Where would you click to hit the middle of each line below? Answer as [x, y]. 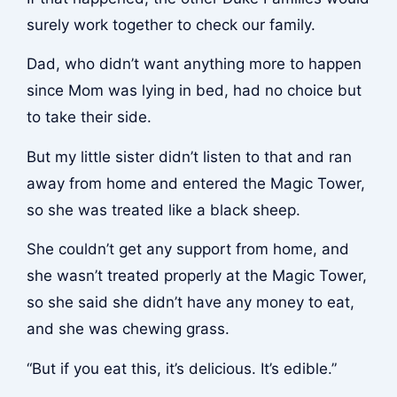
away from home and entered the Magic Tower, [195, 183]
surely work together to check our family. [171, 24]
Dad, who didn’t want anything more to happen [194, 64]
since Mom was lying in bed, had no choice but [194, 91]
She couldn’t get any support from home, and [187, 249]
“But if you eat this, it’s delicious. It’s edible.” [181, 368]
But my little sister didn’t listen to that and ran [189, 156]
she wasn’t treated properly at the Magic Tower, [196, 276]
